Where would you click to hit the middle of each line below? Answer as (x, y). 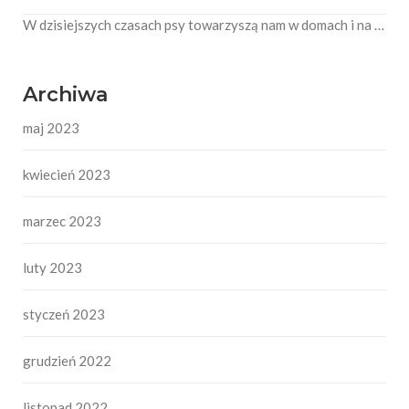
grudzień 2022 (67, 361)
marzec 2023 (62, 221)
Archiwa (65, 95)
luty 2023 (52, 268)
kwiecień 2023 (67, 175)
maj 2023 (51, 128)
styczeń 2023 (64, 315)
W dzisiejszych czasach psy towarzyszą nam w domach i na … (204, 25)
